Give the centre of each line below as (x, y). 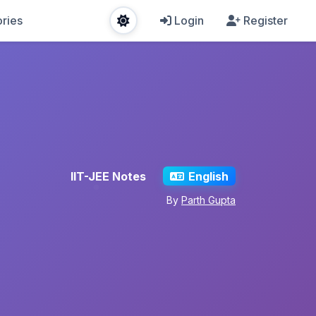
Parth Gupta (208, 200)
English (208, 176)
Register (266, 20)
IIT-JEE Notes (109, 176)
